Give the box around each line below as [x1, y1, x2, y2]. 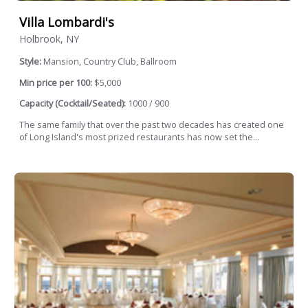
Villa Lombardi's [19, 14, 114, 31]
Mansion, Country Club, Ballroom [43, 56, 177, 68]
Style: [19, 56, 43, 68]
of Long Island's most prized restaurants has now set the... [19, 131, 259, 143]
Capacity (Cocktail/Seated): [19, 98, 126, 110]
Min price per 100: [19, 76, 92, 89]
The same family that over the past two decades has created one [19, 118, 284, 131]
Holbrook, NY [19, 32, 79, 46]
